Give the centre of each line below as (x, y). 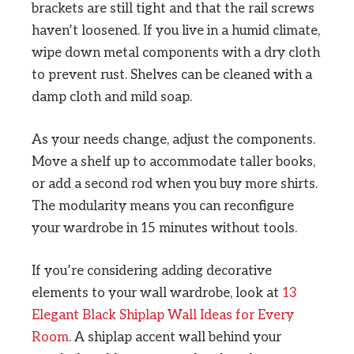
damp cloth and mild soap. (112, 97)
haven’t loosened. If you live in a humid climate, (176, 30)
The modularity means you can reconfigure (163, 206)
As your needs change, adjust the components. (173, 139)
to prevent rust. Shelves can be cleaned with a (172, 75)
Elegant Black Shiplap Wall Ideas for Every (163, 315)
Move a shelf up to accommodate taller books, (173, 162)
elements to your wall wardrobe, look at (157, 293)
